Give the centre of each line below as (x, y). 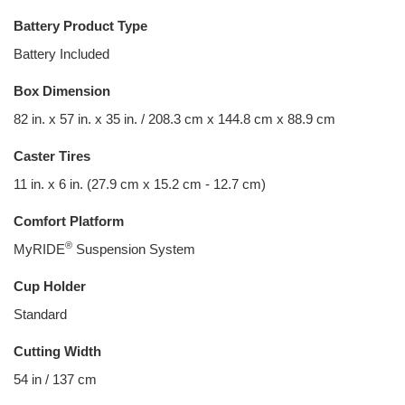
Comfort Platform (69, 221)
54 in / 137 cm (55, 379)
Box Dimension (62, 91)
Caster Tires (52, 156)
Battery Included (61, 54)
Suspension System (134, 249)
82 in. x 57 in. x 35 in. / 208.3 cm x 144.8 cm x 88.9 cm (174, 119)
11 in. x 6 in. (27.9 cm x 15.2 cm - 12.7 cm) (140, 184)
